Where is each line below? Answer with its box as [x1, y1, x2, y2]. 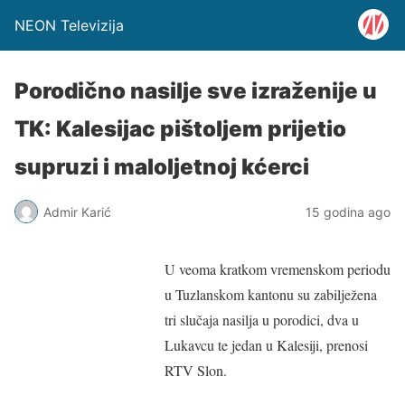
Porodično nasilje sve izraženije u [14, 78, 377, 104]
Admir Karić [43, 203, 111, 220]
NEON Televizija [14, 16, 124, 34]
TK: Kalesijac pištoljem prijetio [14, 116, 346, 142]
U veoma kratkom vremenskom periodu [165, 259, 391, 278]
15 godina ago [306, 203, 391, 220]
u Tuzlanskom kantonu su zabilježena [165, 285, 377, 304]
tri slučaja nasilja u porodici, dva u [165, 310, 359, 329]
